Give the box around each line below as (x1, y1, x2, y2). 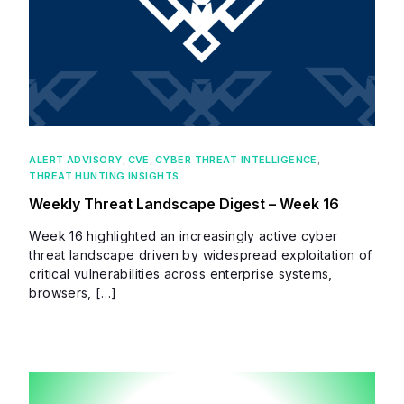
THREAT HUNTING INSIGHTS (29, 170, 179, 183)
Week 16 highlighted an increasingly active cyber (29, 228, 338, 244)
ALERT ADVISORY (29, 153, 123, 167)
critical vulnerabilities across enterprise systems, (29, 266, 333, 282)
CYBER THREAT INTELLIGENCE (154, 153, 317, 167)
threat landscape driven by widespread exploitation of (29, 247, 372, 263)
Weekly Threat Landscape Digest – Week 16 (29, 195, 340, 214)
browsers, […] (29, 285, 117, 301)
